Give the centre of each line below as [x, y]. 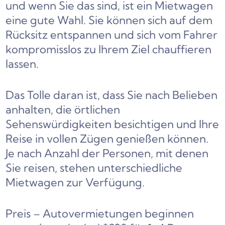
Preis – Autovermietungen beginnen [100, 214]
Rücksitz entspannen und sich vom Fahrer [112, 35]
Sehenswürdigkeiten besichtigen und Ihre [113, 124]
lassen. [22, 64]
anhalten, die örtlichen [63, 110]
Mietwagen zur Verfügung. [75, 183]
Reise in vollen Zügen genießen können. [107, 139]
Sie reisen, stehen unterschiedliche [94, 168]
